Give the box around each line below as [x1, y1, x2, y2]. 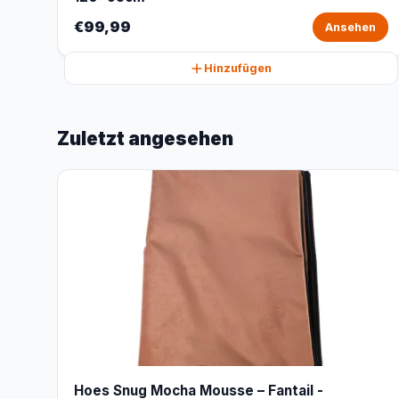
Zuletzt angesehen [57, 127, 233, 150]
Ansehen [324, 20, 376, 34]
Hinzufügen [204, 61, 273, 75]
